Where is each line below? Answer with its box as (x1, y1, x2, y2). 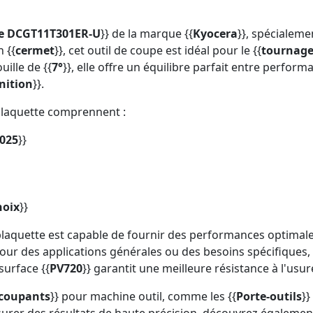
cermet (15, 43, 54, 59)
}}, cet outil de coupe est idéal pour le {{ (54, 43, 261, 59)
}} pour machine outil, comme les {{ (50, 289, 236, 305)
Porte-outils (236, 289, 302, 305)
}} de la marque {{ (101, 26, 193, 42)
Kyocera (193, 26, 238, 42)
